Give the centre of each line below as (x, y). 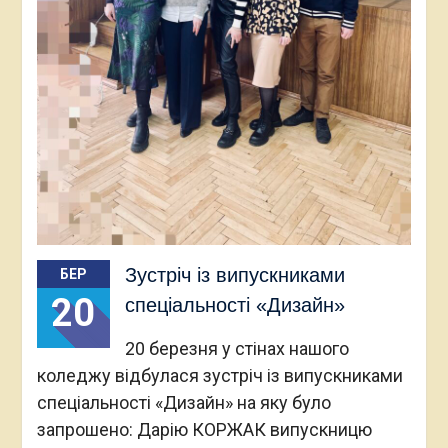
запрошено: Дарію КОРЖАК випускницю (204, 430)
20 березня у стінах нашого (236, 349)
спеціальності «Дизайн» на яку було (183, 403)
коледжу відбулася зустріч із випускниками (219, 376)
